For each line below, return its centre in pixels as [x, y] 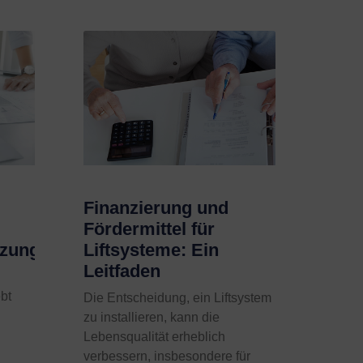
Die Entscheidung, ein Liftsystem [178, 298]
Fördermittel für [149, 229]
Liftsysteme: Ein [152, 250]
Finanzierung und [156, 208]
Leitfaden [122, 271]
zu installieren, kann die [152, 318]
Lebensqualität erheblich [155, 337]
